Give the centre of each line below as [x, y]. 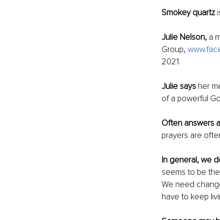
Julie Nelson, [184, 37]
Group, [174, 50]
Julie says [179, 86]
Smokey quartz [188, 13]
